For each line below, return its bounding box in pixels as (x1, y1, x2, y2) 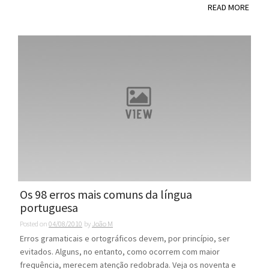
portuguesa (20, 199, 78, 215)
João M (92, 219, 113, 228)
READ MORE (208, 1, 249, 13)
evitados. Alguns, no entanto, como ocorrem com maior (20, 246, 220, 257)
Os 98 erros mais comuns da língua (20, 186, 192, 202)
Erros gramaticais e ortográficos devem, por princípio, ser (20, 232, 230, 244)
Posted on (20, 219, 49, 228)
